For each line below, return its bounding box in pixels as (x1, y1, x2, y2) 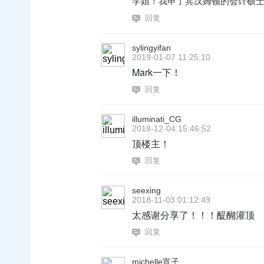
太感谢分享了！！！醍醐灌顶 (132, 208, 255, 222)
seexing (132, 186, 161, 195)
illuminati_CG (132, 114, 181, 124)
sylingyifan (132, 43, 171, 52)
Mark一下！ (132, 65, 181, 79)
